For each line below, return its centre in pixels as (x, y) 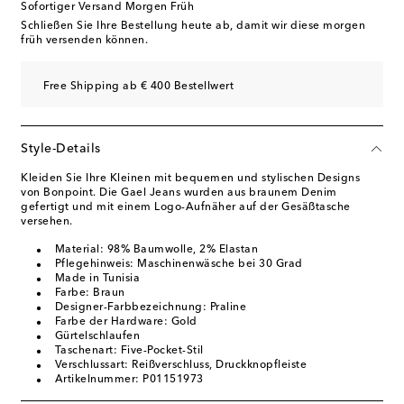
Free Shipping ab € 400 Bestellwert (138, 87)
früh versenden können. (84, 41)
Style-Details (61, 149)
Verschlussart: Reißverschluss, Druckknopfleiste (180, 365)
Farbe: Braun (90, 293)
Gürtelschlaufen (97, 336)
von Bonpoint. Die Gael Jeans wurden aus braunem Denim (179, 193)
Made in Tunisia (97, 279)
